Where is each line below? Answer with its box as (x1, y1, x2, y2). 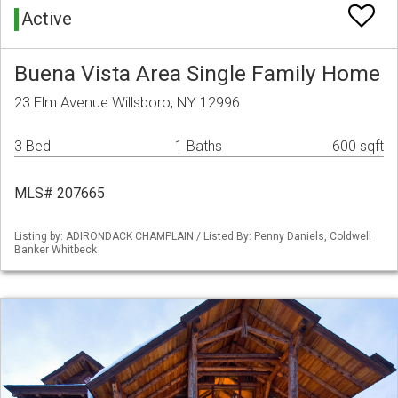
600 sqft (332, 138, 384, 155)
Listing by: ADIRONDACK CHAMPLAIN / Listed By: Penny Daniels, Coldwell (14, 230, 371, 243)
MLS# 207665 (14, 185, 105, 203)
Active (21, 8, 72, 30)
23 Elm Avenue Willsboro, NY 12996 (14, 93, 240, 112)
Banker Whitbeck (14, 243, 97, 257)
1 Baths (175, 138, 222, 155)
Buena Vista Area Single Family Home (14, 60, 380, 87)
